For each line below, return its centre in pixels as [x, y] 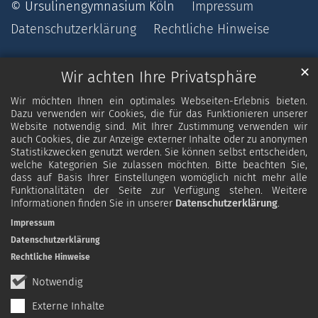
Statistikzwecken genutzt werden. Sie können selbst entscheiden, [159, 153]
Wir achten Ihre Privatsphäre [159, 78]
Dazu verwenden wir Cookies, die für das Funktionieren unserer [159, 114]
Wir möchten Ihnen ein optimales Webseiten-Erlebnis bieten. [159, 102]
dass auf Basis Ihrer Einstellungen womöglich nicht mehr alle [159, 178]
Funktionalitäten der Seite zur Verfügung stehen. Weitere [159, 191]
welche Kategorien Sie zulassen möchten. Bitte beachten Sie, [159, 165]
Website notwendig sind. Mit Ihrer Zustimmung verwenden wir [159, 127]
